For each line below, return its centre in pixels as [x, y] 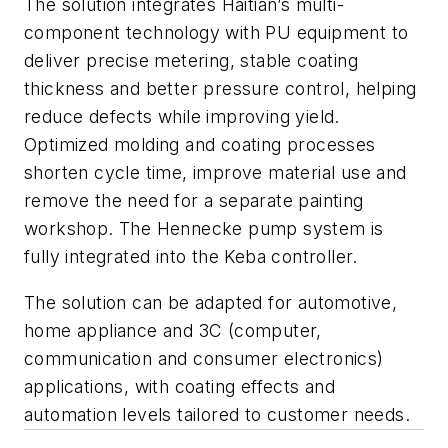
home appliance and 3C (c [134, 330]
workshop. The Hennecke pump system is [204, 228]
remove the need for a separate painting [194, 200]
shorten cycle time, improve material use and [215, 172]
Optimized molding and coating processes [200, 144]
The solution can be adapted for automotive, [211, 302]
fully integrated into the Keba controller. [191, 256]
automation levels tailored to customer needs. [217, 414]
